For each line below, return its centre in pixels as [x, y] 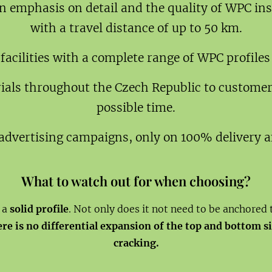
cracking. [136, 243]
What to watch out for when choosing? [136, 181]
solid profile [39, 209]
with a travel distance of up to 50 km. [136, 28]
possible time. [136, 107]
